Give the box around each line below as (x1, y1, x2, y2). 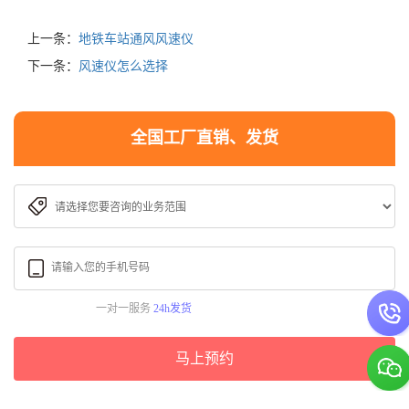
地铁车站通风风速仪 (79, 31, 194, 46)
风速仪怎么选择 (79, 58, 168, 73)
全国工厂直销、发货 (131, 129, 278, 148)
